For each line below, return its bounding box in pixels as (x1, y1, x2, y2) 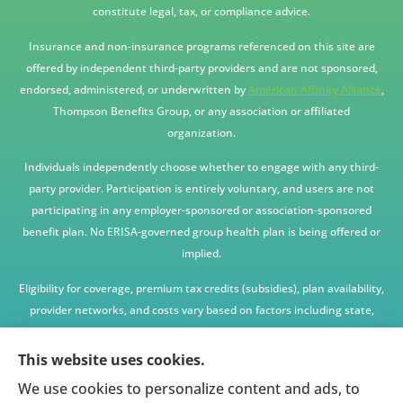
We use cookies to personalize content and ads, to (18, 379, 360, 399)
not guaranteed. (159, 366, 244, 382)
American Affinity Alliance (247, 81, 381, 97)
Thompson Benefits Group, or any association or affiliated (53, 103, 350, 119)
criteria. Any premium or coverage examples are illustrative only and (26, 345, 377, 361)
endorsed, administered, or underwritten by (19, 81, 248, 97)
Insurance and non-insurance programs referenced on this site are (28, 38, 375, 54)
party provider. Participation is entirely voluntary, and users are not (29, 181, 374, 197)
